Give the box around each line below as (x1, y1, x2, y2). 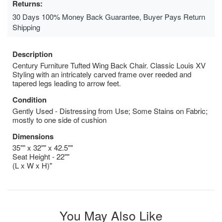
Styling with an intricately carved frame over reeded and (12, 68, 191, 79)
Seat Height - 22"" (12, 151, 69, 162)
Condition (12, 94, 47, 105)
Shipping (12, 21, 40, 32)
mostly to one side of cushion (12, 114, 107, 125)
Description (12, 48, 53, 59)
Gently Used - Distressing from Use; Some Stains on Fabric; (12, 105, 208, 116)
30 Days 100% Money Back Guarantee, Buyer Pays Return (12, 11, 205, 22)
